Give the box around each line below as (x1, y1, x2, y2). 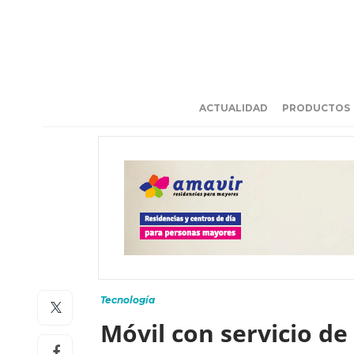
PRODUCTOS (282, 102, 350, 114)
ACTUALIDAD (199, 102, 268, 114)
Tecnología (100, 294, 155, 306)
